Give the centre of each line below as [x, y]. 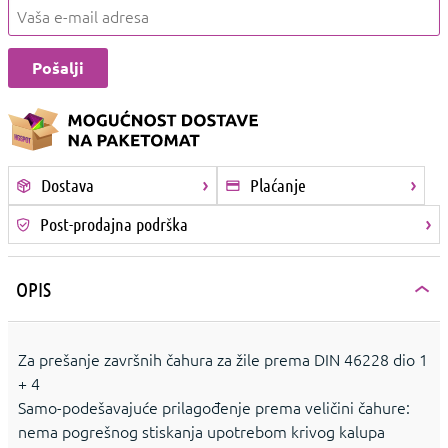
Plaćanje [277, 185]
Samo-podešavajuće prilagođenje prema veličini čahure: [214, 407]
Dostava [67, 185]
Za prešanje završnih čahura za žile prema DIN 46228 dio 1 [223, 359]
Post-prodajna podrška [114, 224]
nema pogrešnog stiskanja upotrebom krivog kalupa [201, 431]
